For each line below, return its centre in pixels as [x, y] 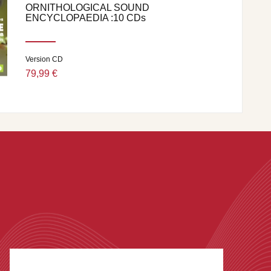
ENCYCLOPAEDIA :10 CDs [86, 18]
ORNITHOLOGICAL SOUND [87, 8]
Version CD [44, 59]
